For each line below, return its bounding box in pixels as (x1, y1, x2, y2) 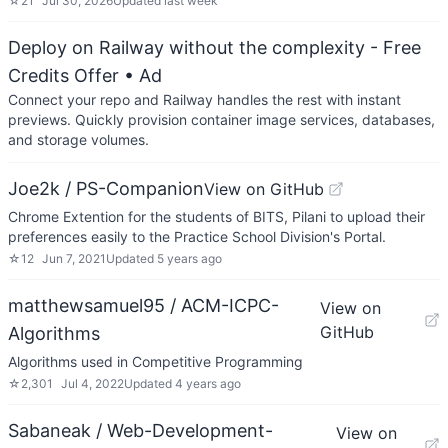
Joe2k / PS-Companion (8, 178, 204, 199)
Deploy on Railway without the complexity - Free (8, 37, 421, 58)
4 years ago (175, 376, 241, 391)
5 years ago (157, 251, 222, 266)
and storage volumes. (8, 131, 149, 148)
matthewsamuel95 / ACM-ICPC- (8, 295, 279, 316)
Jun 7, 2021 (42, 251, 106, 266)
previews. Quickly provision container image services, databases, (8, 111, 435, 128)
